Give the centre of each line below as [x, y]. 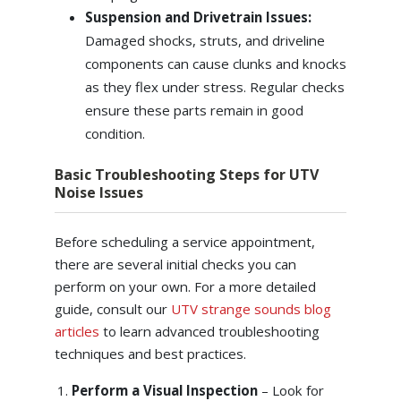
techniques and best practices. [150, 353]
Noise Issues [98, 192]
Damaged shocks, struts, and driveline [205, 40]
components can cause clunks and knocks [215, 63]
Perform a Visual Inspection [166, 390]
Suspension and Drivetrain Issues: [198, 17]
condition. [115, 133]
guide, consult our [112, 308]
